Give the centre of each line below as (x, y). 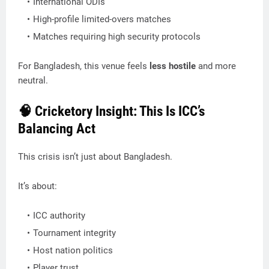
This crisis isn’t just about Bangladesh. (95, 157)
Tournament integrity (74, 233)
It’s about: (38, 186)
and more (216, 66)
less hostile (173, 66)
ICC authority (59, 216)
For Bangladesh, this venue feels (84, 66)
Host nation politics (73, 250)
